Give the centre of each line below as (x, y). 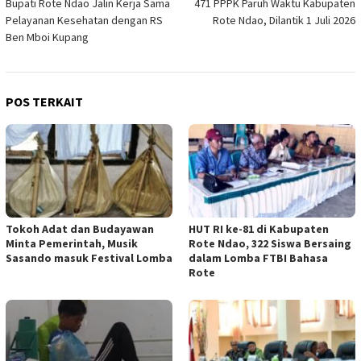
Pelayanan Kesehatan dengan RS (84, 20)
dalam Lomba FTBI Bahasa (258, 257)
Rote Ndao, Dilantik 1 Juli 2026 (284, 20)
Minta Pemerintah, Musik (72, 243)
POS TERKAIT (44, 101)
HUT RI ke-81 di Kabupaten (259, 228)
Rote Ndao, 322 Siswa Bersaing (270, 243)
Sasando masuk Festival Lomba (89, 257)
